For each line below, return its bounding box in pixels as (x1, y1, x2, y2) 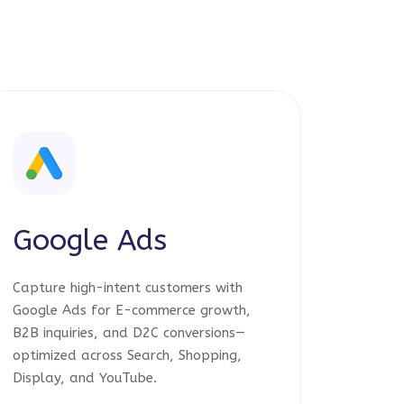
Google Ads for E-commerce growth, (13, 302, 251, 318)
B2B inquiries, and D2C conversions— (13, 325, 245, 341)
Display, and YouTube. (13, 370, 157, 386)
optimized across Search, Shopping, (13, 347, 242, 363)
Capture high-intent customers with (13, 280, 243, 296)
